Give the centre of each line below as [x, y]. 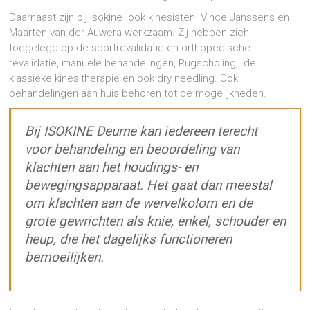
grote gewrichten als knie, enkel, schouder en [156, 221]
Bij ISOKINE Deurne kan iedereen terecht [142, 131]
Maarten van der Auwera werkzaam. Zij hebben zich [129, 33]
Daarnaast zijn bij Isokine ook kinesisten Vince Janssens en [149, 18]
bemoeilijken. [65, 257]
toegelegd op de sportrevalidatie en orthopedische [130, 48]
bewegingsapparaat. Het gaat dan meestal [149, 185]
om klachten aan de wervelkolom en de [139, 203]
